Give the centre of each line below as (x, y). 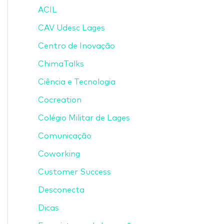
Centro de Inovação (76, 46)
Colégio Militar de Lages (84, 118)
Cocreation (60, 100)
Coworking (59, 154)
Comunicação (65, 136)
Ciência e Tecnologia (77, 82)
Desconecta (61, 190)
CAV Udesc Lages (71, 28)
